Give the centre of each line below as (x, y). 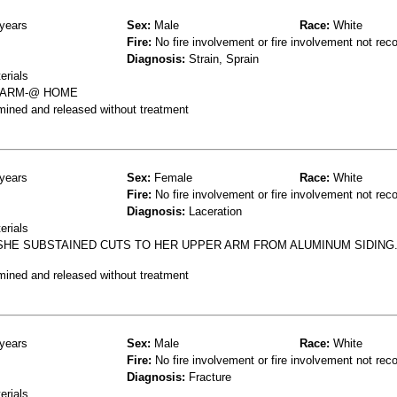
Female (171, 177)
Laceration (214, 211)
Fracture (208, 377)
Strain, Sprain (222, 58)
